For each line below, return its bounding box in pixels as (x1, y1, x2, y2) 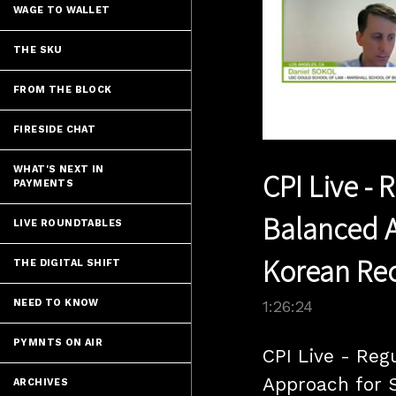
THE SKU (13, 44, 63, 56)
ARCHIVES (13, 377, 69, 388)
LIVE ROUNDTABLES (13, 217, 123, 229)
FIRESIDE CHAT (13, 124, 96, 135)
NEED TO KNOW (13, 297, 99, 308)
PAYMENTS (13, 178, 74, 189)
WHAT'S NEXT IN (13, 164, 104, 175)
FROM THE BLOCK (13, 84, 112, 95)
